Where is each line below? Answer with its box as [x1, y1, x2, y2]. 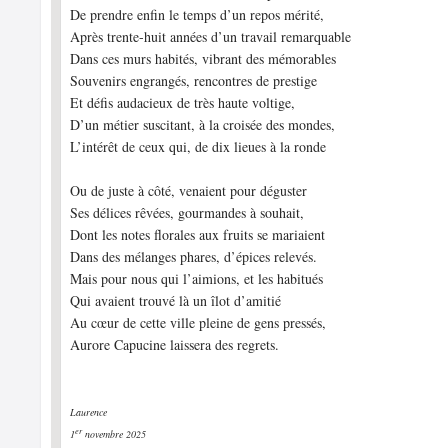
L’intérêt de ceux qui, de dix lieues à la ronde [70, 137, 327, 156]
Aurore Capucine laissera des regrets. [70, 335, 280, 354]
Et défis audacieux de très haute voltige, [70, 93, 296, 112]
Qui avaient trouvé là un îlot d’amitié [70, 291, 282, 310]
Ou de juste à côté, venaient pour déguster [70, 181, 308, 200]
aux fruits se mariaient [199, 225, 326, 244]
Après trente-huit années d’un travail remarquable [70, 27, 352, 46]
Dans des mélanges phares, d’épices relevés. [70, 247, 318, 266]
